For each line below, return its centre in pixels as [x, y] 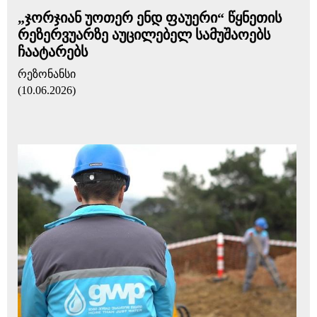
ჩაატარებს [53, 52]
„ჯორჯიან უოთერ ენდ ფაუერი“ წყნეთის [150, 18]
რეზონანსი [47, 74]
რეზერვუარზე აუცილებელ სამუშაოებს [144, 35]
